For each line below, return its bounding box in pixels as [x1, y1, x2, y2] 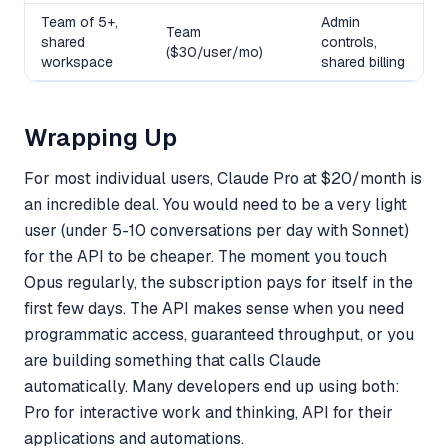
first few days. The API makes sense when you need [24, 297, 404, 319]
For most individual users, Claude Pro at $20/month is [24, 167, 422, 189]
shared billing [321, 52, 405, 71]
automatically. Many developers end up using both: [24, 375, 400, 397]
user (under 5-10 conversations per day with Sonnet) [24, 219, 409, 241]
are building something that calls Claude [24, 349, 321, 371]
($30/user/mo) [166, 42, 263, 61]
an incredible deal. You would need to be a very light [24, 193, 407, 215]
